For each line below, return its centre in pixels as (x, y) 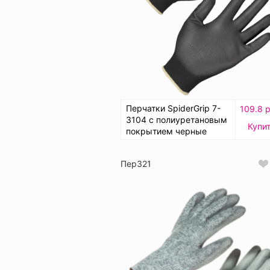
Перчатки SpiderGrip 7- (173, 108)
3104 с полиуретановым (177, 120)
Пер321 (136, 164)
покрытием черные (166, 131)
